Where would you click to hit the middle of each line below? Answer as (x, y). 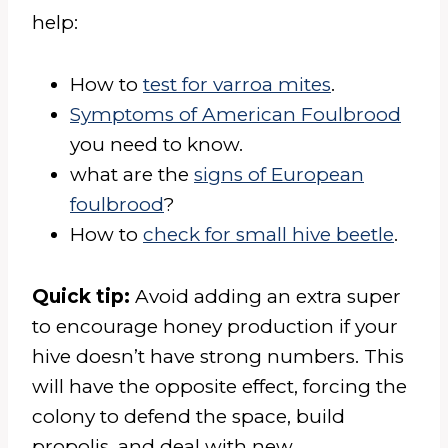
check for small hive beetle (268, 234)
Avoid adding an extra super (268, 296)
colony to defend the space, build (188, 416)
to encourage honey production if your (215, 326)
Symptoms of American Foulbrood (235, 114)
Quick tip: (83, 296)
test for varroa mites (237, 84)
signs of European (279, 174)
